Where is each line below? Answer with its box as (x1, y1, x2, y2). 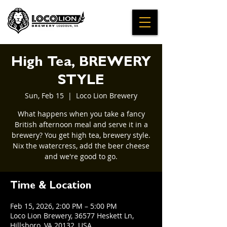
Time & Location (10, 181, 91, 192)
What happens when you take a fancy (17, 109, 145, 119)
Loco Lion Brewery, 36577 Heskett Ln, (10, 211, 134, 220)
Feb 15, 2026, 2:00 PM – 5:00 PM (10, 201, 117, 211)
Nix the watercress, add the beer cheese (13, 141, 149, 150)
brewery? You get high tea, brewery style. (12, 130, 150, 140)
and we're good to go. (45, 152, 118, 161)
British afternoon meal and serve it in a (14, 120, 148, 129)
